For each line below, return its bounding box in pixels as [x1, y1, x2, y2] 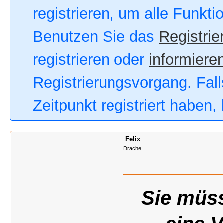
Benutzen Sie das [33, 28, 159, 45]
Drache [123, 145, 141, 151]
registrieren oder [33, 51, 149, 68]
